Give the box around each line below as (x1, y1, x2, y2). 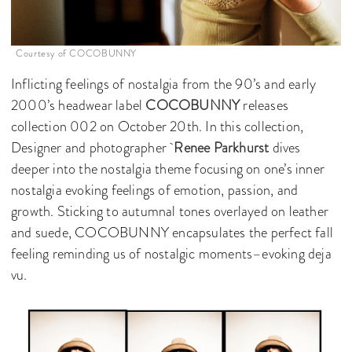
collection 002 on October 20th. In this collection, (11, 115, 304, 137)
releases (240, 94, 289, 115)
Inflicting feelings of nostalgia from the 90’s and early (11, 73, 317, 94)
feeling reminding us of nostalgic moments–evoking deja (11, 243, 332, 264)
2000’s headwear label (11, 94, 146, 115)
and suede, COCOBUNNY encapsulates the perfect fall (11, 222, 334, 243)
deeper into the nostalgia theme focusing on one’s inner (11, 158, 325, 179)
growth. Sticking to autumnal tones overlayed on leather (11, 200, 329, 222)
